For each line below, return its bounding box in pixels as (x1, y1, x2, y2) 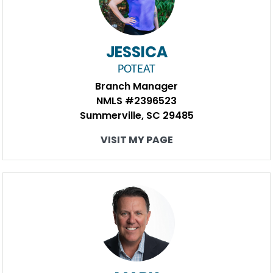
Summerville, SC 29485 (79, 108, 194, 122)
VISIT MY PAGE (100, 133, 173, 147)
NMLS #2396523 (96, 94, 177, 108)
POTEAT (118, 63, 155, 76)
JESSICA (105, 41, 168, 63)
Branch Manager (95, 79, 178, 93)
